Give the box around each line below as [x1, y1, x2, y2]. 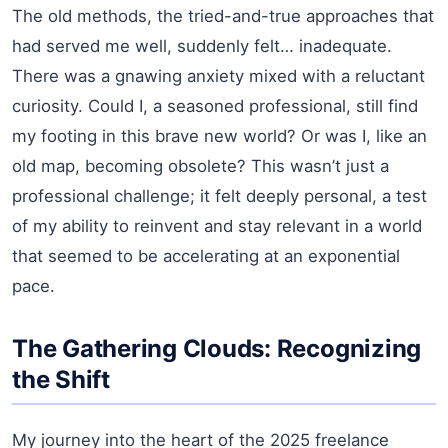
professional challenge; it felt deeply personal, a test [12, 185, 427, 206]
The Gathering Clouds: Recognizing [12, 333, 422, 363]
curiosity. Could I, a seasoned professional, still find [12, 95, 418, 116]
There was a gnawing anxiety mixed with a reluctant [12, 65, 425, 86]
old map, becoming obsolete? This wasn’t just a [12, 155, 389, 176]
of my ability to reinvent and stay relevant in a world [12, 215, 422, 236]
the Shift [12, 364, 110, 394]
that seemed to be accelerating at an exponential [12, 245, 400, 266]
